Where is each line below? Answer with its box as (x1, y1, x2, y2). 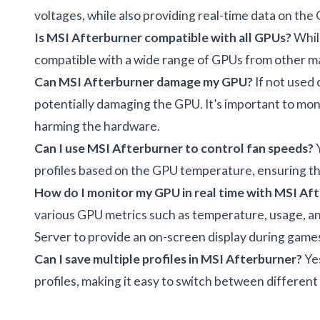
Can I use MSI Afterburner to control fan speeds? (34, 140, 314, 156)
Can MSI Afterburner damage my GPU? (34, 74, 253, 89)
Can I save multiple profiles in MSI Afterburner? (34, 251, 302, 266)
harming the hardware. (34, 118, 160, 134)
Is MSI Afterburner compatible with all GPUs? (34, 29, 291, 45)
